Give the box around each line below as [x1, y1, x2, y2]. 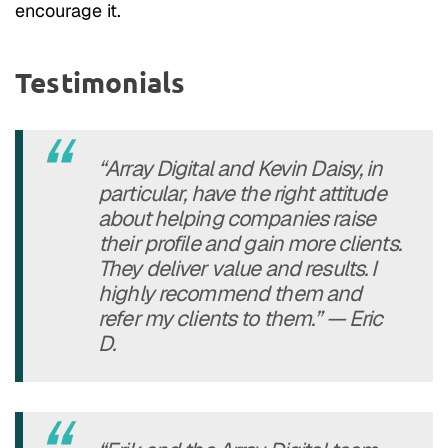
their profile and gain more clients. [98, 229, 401, 258]
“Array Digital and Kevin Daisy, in [98, 154, 383, 183]
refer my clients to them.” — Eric [98, 304, 383, 333]
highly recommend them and [98, 279, 362, 308]
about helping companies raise [98, 204, 375, 233]
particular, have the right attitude [98, 179, 386, 208]
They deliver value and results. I [98, 254, 377, 283]
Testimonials [15, 64, 186, 100]
